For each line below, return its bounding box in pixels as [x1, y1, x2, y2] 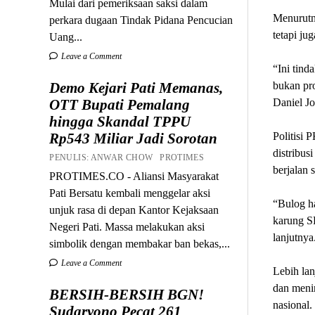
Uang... [49, 30, 83, 43]
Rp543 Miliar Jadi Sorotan [49, 129, 218, 147]
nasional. [272, 298, 312, 311]
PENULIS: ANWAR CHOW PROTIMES [49, 152, 209, 162]
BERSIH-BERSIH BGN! [49, 285, 205, 303]
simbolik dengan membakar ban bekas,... [49, 237, 231, 250]
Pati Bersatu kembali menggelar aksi [49, 186, 211, 199]
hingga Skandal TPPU [49, 112, 191, 130]
